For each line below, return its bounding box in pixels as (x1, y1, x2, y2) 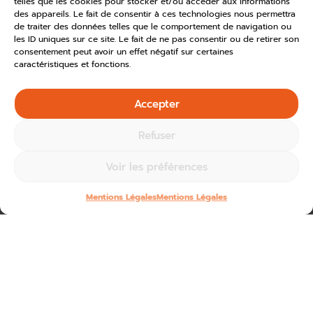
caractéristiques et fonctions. (14, 58, 131, 71)
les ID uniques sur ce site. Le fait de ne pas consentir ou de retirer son (14, 33, 299, 45)
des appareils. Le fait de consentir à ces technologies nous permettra (14, 8, 296, 20)
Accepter (133, 96, 180, 112)
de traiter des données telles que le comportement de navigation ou (14, 20, 291, 33)
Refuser (138, 127, 175, 143)
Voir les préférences (105, 159, 208, 175)
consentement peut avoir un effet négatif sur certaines (14, 45, 233, 58)
